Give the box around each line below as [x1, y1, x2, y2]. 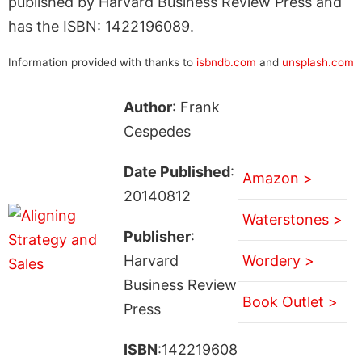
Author [123, 98, 172, 116]
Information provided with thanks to [8, 55, 196, 69]
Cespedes [123, 122, 191, 140]
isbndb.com [196, 55, 256, 69]
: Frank [171, 98, 220, 116]
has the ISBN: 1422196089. [8, 17, 194, 35]
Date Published [123, 162, 230, 180]
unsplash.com [282, 55, 354, 69]
